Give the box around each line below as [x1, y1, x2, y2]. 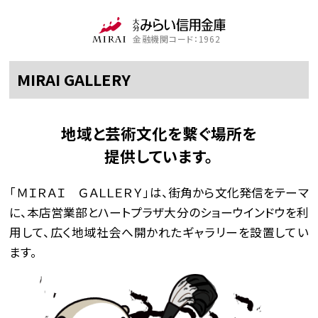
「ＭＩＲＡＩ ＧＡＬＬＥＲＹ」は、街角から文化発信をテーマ [9, 184, 309, 202]
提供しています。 [104, 144, 214, 167]
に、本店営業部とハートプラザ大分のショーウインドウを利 [9, 204, 309, 221]
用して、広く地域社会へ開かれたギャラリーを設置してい [9, 224, 309, 241]
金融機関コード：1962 [132, 32, 221, 45]
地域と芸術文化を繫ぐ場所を [60, 121, 257, 144]
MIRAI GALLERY [17, 67, 131, 90]
